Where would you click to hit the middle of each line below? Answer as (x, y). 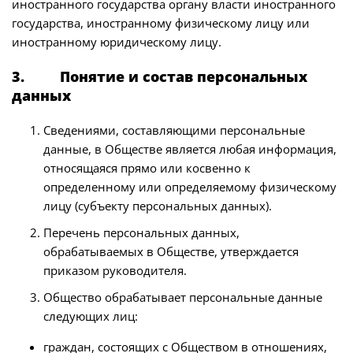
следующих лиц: (91, 316)
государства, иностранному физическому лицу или (161, 23)
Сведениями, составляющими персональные (174, 130)
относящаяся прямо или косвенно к (147, 168)
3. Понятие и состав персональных (160, 76)
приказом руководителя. (115, 270)
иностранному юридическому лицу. (117, 42)
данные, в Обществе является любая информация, (190, 149)
